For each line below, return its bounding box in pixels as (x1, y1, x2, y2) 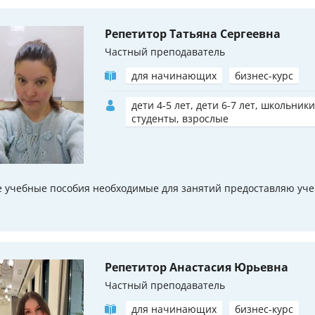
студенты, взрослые (131, 111, 229, 125)
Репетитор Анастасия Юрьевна (105, 259, 288, 275)
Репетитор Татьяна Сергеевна (105, 25, 281, 41)
